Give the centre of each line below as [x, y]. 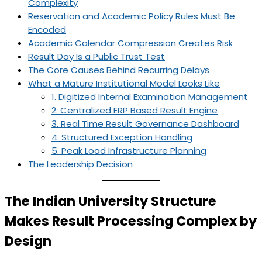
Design [28, 241]
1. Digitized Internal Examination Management [150, 96]
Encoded [47, 29]
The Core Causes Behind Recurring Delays [119, 70]
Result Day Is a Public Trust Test [96, 56]
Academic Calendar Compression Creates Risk [130, 43]
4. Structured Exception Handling [122, 137]
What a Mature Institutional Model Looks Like [124, 83]
